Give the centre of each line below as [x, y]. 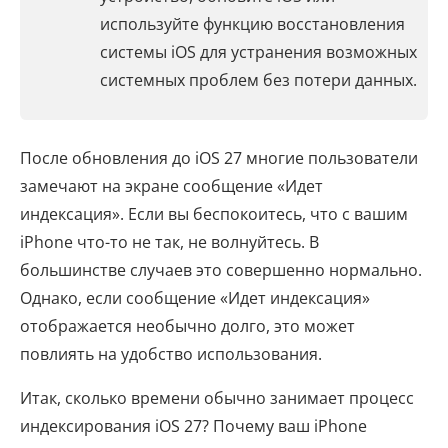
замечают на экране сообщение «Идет [171, 186]
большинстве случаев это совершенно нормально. [221, 270]
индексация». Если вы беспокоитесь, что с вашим [214, 214]
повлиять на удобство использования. [171, 354]
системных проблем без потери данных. [258, 80]
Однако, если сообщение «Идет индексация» [195, 298]
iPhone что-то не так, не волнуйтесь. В [169, 242]
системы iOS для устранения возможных [258, 52]
